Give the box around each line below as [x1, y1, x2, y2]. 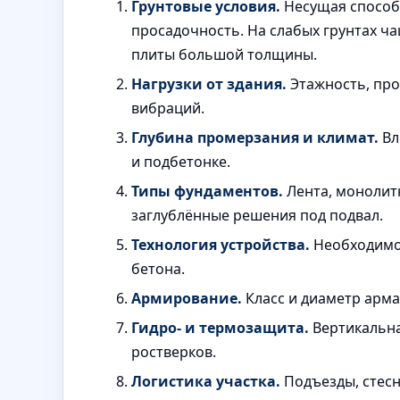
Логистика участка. [131, 371, 280, 391]
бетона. [131, 258, 185, 279]
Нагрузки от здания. [131, 73, 287, 94]
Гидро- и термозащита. [131, 317, 309, 337]
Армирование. [131, 287, 242, 308]
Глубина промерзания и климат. [131, 127, 379, 147]
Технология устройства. [131, 234, 310, 254]
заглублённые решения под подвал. [131, 204, 383, 225]
